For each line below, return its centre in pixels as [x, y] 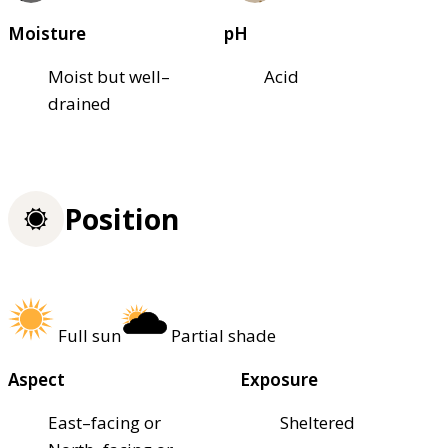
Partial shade [223, 336]
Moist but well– [109, 77]
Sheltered [317, 423]
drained [79, 104]
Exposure [279, 380]
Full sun [89, 336]
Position [121, 218]
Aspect [36, 380]
